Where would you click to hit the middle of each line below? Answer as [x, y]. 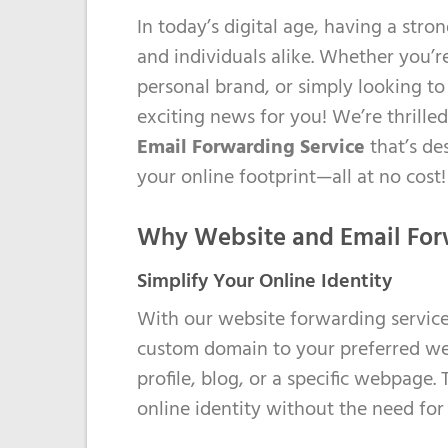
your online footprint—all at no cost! [291, 178]
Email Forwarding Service [251, 148]
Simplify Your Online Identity [264, 281]
